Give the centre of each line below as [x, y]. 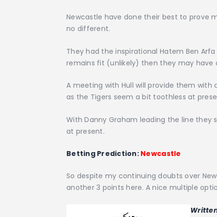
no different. [88, 29]
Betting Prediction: [104, 153]
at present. [85, 131]
